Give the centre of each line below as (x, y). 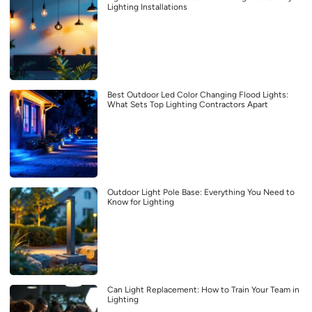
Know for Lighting (141, 202)
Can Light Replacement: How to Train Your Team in (203, 289)
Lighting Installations (147, 7)
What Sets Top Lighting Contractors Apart (188, 104)
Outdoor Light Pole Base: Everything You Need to (201, 192)
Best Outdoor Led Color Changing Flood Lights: (198, 94)
